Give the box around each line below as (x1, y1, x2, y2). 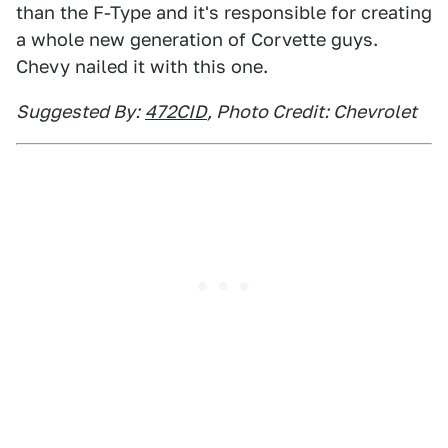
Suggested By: (16, 101, 140, 122)
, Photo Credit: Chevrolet (207, 101, 417, 122)
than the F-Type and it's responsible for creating (16, 2, 432, 23)
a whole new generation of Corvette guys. (16, 29, 378, 50)
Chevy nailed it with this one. (16, 56, 268, 77)
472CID (145, 101, 207, 122)
